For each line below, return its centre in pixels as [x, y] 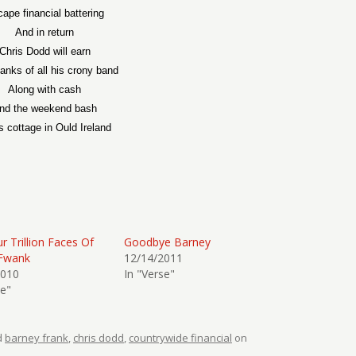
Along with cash [45, 89]
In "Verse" [150, 274]
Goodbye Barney [168, 242]
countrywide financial [180, 338]
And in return [45, 32]
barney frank [37, 338]
